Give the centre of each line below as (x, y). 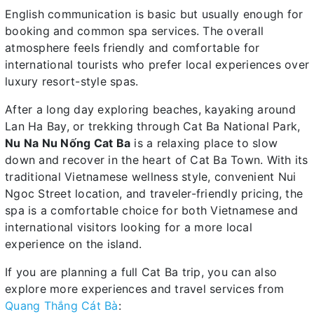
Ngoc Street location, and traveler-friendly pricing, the (154, 193)
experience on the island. (74, 244)
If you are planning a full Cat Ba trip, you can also (141, 272)
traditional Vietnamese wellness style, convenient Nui (151, 176)
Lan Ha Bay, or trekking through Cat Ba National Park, (153, 126)
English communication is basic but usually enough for (154, 14)
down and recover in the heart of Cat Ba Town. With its (157, 159)
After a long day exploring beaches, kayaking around (150, 109)
